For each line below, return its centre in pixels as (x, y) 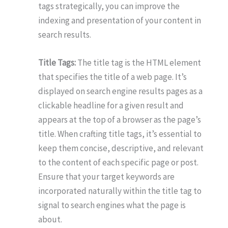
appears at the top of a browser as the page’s (120, 120)
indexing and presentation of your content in (120, 21)
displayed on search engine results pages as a (120, 91)
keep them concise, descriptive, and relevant (121, 148)
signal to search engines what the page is (112, 205)
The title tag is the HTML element (138, 63)
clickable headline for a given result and (111, 106)
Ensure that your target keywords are (106, 177)
